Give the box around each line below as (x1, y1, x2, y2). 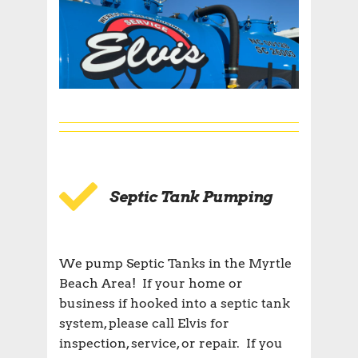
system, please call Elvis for (59, 316, 229, 332)
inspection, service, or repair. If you (59, 336, 283, 352)
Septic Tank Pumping (109, 188, 272, 207)
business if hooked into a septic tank (59, 296, 290, 312)
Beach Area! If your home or (59, 276, 243, 292)
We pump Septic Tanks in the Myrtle (59, 256, 292, 272)
